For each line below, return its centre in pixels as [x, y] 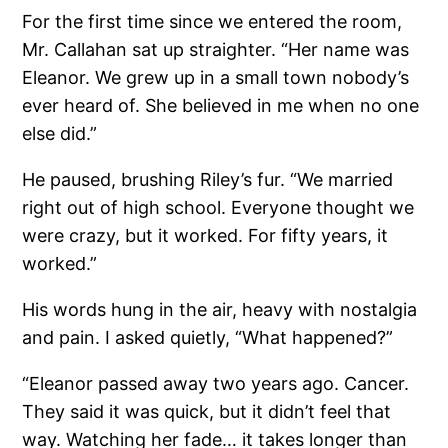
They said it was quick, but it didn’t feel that [207, 411]
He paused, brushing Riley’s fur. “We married [208, 179]
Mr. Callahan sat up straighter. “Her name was [216, 49]
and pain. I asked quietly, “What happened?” [208, 337]
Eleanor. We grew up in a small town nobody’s [216, 77]
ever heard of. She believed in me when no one [221, 105]
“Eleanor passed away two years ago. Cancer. [216, 383]
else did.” [60, 133]
